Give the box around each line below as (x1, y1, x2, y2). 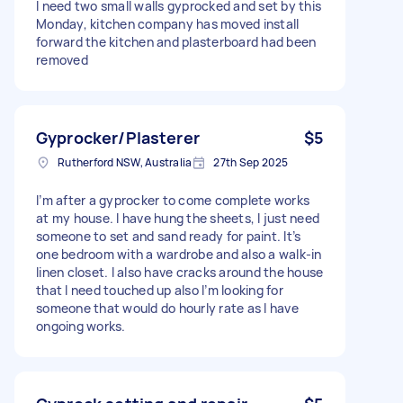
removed (36, 50, 88, 68)
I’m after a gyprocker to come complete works (36, 191, 309, 209)
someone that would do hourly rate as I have (36, 299, 299, 317)
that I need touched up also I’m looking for (36, 281, 283, 299)
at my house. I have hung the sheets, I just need (36, 209, 319, 227)
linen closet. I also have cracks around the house (36, 263, 324, 281)
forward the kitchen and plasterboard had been (36, 32, 317, 50)
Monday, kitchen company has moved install (36, 14, 300, 32)
